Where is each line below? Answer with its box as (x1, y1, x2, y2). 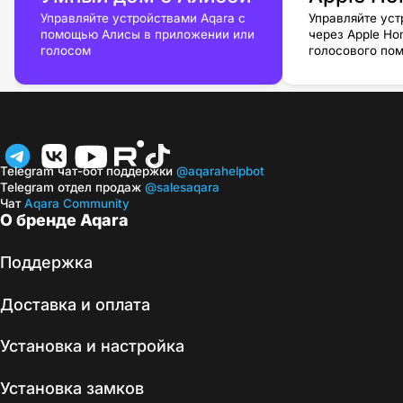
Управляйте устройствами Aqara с (40, 11, 246, 26)
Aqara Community (21, 195, 130, 210)
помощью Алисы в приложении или (40, 27, 255, 42)
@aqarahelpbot (173, 163, 264, 178)
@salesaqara (145, 179, 219, 194)
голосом (40, 43, 92, 58)
